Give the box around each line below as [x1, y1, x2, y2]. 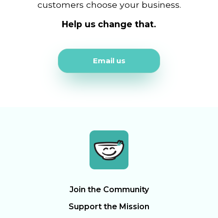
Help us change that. [62, 19, 156, 29]
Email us [92, 56, 126, 65]
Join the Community [69, 185, 149, 194]
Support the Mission [69, 202, 149, 212]
